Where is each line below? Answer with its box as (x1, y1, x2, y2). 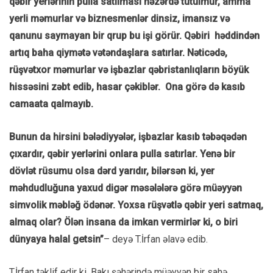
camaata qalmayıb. (9, 97, 93, 110)
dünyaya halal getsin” (9, 233, 104, 245)
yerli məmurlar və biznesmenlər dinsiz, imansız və (9, 12, 230, 24)
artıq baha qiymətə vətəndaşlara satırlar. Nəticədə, (9, 46, 227, 58)
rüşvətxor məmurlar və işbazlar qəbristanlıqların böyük (9, 63, 249, 76)
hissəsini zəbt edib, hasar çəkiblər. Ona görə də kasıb (9, 80, 245, 93)
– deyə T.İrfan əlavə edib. (104, 233, 208, 245)
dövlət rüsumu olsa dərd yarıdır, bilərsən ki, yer (9, 165, 214, 177)
